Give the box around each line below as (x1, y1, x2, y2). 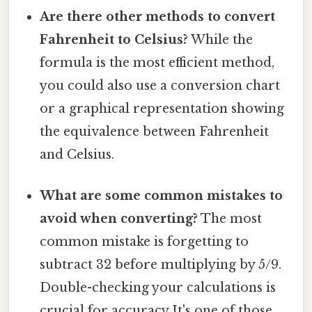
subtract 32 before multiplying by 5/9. (40, 257, 282, 273)
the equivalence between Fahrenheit (40, 124, 270, 140)
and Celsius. (40, 147, 115, 163)
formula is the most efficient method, (40, 55, 275, 71)
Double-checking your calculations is (40, 280, 276, 296)
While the (188, 32, 253, 48)
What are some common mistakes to (40, 188, 283, 204)
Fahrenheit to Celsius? (40, 32, 189, 48)
